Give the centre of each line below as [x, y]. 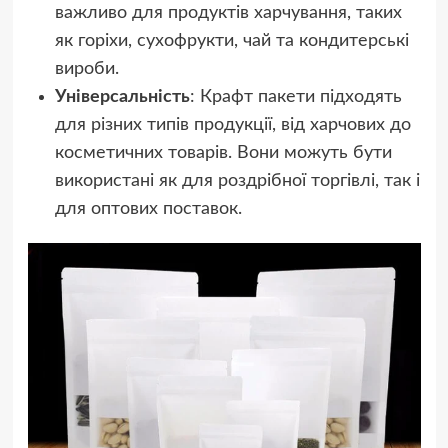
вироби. [86, 69]
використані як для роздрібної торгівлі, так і [237, 181]
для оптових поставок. [148, 209]
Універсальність [122, 97]
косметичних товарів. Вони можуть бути [223, 153]
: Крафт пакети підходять [295, 97]
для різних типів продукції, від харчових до [232, 125]
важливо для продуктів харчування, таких [228, 13]
